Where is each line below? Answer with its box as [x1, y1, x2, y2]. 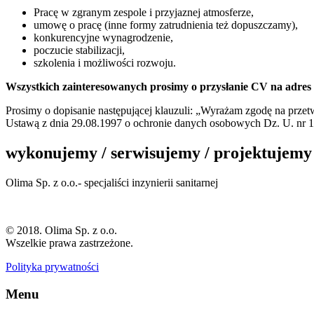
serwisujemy [107, 143, 205, 162]
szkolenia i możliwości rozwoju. [34, 57, 176, 69]
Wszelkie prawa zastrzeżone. [6, 236, 133, 249]
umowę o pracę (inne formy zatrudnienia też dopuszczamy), [34, 19, 298, 32]
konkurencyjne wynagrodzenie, [34, 32, 173, 44]
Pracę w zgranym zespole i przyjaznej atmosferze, [34, 6, 254, 19]
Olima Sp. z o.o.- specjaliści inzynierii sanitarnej [6, 176, 218, 189]
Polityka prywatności [6, 260, 99, 273]
